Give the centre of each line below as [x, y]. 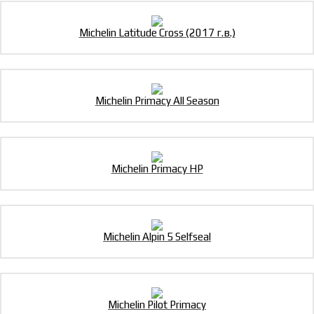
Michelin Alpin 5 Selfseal [157, 237]
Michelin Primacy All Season [157, 101]
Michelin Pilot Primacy [157, 305]
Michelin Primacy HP [157, 169]
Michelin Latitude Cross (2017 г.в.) [157, 33]
